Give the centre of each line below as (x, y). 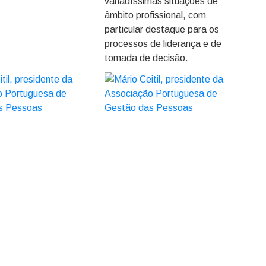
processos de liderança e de (163, 44)
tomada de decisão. (146, 58)
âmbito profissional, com (155, 15)
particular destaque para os (161, 29)
